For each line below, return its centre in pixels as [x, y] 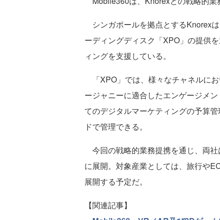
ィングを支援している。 [128, 56]
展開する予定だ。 [116, 181]
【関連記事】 [108, 205]
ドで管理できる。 [116, 126]
